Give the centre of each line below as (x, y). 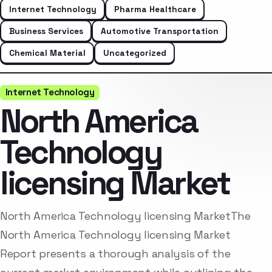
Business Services (46, 31)
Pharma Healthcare (155, 9)
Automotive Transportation (159, 31)
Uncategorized (134, 53)
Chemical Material (47, 53)
